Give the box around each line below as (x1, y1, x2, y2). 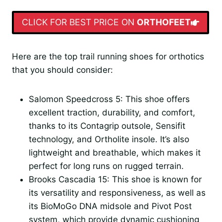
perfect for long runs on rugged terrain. (29, 161, 184, 171)
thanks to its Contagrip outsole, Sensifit (29, 120, 185, 131)
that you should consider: (12, 64, 113, 75)
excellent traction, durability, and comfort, (29, 107, 195, 117)
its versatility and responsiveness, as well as (29, 187, 206, 198)
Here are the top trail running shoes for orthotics (12, 51, 204, 61)
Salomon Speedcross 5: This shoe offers (29, 94, 190, 104)
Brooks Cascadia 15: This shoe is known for (29, 174, 202, 184)
